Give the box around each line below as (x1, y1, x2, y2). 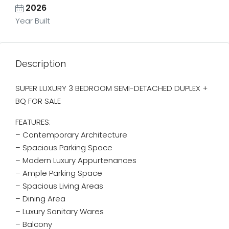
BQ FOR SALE (15, 96, 61, 106)
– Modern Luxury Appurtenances (15, 155, 136, 166)
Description (15, 58, 66, 69)
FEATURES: (15, 117, 51, 127)
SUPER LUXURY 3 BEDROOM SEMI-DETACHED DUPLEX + (15, 83, 208, 94)
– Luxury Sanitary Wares (15, 206, 104, 217)
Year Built (15, 15, 50, 26)
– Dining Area (15, 193, 65, 204)
